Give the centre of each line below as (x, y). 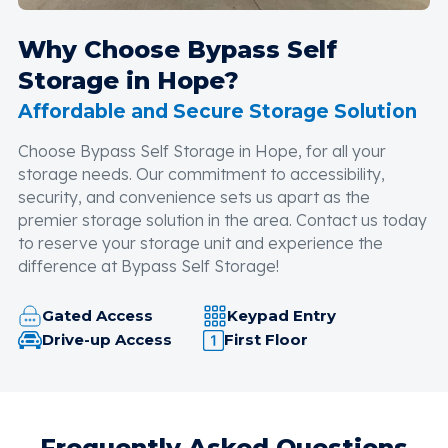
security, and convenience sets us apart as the (194, 196)
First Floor (266, 340)
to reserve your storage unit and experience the (200, 242)
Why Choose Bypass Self (177, 49)
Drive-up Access (107, 340)
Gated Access (97, 316)
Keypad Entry (282, 316)
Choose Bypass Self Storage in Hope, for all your (202, 150)
